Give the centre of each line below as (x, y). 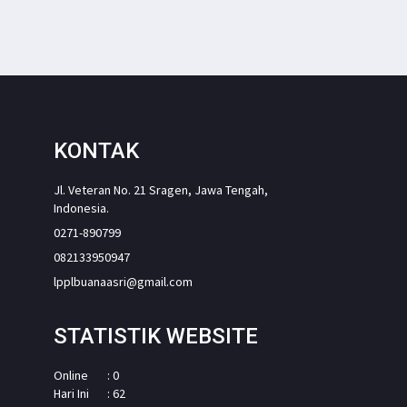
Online (70, 375)
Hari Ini (71, 393)
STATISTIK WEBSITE (155, 336)
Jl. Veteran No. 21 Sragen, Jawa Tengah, (160, 189)
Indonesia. (81, 208)
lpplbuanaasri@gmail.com (123, 281)
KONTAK (96, 150)
